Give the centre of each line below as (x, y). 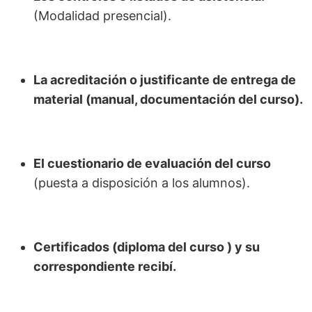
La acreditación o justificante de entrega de (165, 80)
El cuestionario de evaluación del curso (152, 164)
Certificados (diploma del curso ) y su (147, 247)
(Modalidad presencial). (102, 16)
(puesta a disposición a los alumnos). (142, 183)
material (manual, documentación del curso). (168, 100)
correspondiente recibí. (105, 267)
